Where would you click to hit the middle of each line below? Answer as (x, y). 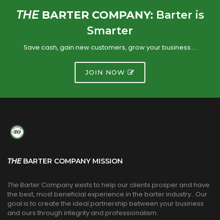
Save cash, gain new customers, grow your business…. (110, 47)
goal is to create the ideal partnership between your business (106, 203)
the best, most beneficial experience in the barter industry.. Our (107, 194)
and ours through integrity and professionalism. (83, 213)
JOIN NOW (105, 72)
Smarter (110, 30)
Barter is (180, 15)
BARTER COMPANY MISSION (72, 161)
